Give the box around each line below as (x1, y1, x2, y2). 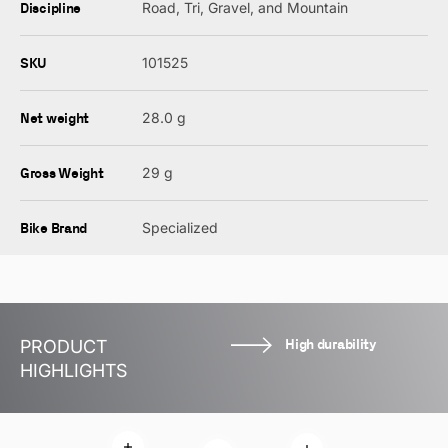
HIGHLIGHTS (20, 360, 127, 382)
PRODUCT (20, 336, 107, 358)
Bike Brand (20, 218, 88, 238)
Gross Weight (20, 163, 104, 183)
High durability (285, 334, 377, 354)
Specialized (142, 219, 219, 237)
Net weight (20, 108, 90, 128)
